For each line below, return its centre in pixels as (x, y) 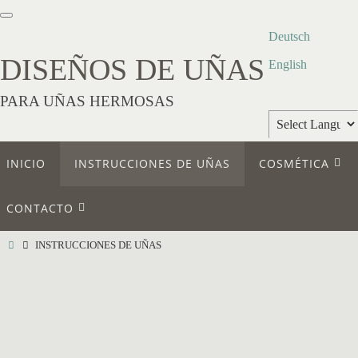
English (288, 64)
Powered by (299, 149)
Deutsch (289, 36)
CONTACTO (40, 208)
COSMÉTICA (294, 163)
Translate (321, 171)
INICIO (26, 163)
